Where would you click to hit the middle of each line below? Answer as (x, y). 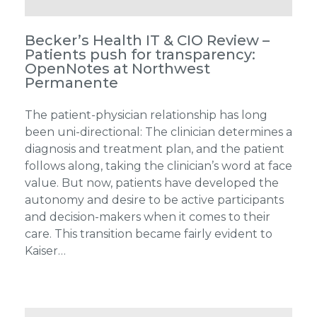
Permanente (71, 82)
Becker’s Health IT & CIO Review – (147, 40)
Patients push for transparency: (140, 54)
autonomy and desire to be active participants (154, 200)
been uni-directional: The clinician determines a (158, 132)
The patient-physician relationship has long (146, 115)
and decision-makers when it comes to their (147, 217)
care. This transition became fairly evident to (148, 234)
